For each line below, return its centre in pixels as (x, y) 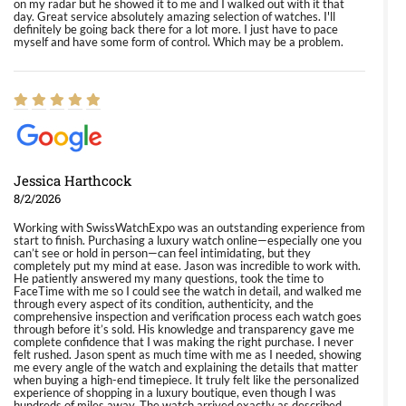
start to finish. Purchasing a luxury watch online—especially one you (188, 240)
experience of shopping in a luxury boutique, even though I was (175, 392)
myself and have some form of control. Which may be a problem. (179, 42)
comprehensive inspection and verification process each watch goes (188, 316)
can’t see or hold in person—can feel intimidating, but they (162, 253)
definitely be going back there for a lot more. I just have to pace (176, 29)
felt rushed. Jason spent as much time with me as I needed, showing (188, 354)
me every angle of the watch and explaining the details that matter (186, 367)
